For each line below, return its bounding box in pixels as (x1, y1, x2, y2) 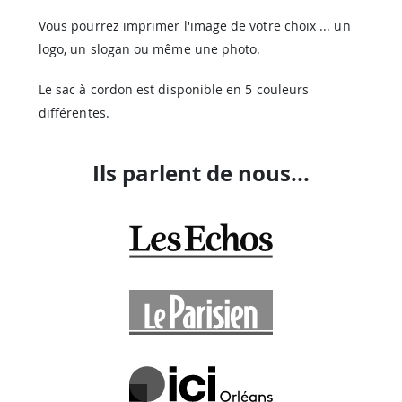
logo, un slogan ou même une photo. (39, 40, 261, 58)
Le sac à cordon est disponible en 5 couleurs (39, 80, 310, 98)
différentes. (39, 103, 109, 121)
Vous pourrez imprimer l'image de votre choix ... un (39, 17, 351, 35)
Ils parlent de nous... (92, 158, 310, 189)
